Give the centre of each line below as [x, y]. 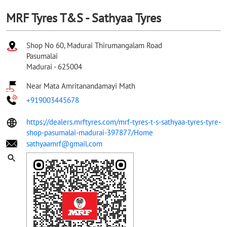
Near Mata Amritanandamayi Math [81, 86]
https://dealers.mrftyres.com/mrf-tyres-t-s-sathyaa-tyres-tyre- [124, 122]
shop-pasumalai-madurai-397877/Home [90, 132]
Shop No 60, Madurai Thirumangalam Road [94, 45]
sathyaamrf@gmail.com [64, 143]
